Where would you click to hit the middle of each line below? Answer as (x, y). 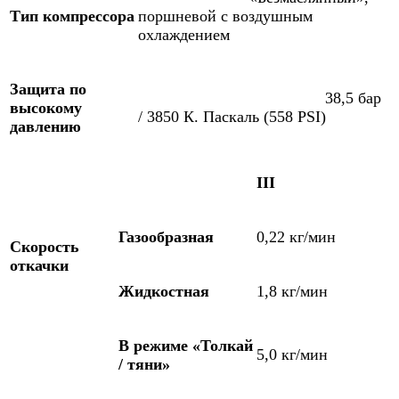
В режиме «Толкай (186, 345)
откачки (39, 265)
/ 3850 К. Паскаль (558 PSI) (232, 116)
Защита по (48, 89)
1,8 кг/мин (292, 291)
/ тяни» (144, 364)
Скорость (45, 246)
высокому (46, 107)
